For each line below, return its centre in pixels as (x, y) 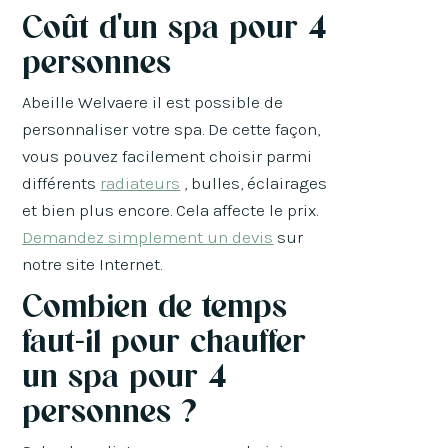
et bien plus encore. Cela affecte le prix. (170, 210)
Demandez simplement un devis (148, 237)
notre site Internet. (92, 264)
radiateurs (140, 183)
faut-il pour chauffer (164, 340)
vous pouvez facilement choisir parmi (167, 156)
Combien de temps (155, 305)
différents (61, 183)
